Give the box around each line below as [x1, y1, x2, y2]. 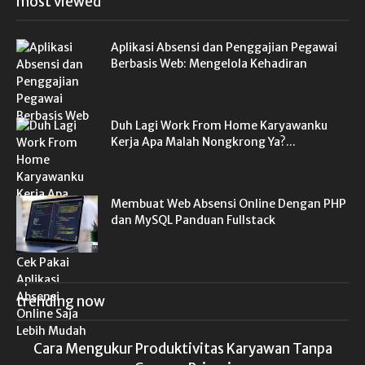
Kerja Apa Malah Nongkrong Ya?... [111, 134, 296, 150]
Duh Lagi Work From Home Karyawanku [111, 118, 328, 134]
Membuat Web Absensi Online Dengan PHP [111, 196, 346, 212]
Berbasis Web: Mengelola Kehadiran [111, 56, 307, 72]
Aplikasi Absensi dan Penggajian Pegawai [111, 40, 337, 55]
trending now [16, 292, 105, 311]
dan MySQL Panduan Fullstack [111, 213, 275, 228]
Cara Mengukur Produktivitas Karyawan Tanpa [33, 340, 332, 358]
